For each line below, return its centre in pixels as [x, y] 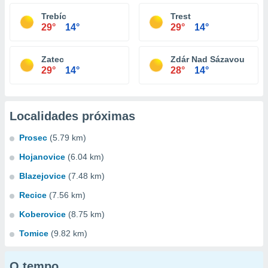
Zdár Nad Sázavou [208, 59]
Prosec [33, 138]
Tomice [34, 233]
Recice [33, 195]
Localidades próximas [72, 116]
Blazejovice [42, 176]
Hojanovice [42, 157]
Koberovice [42, 214]
